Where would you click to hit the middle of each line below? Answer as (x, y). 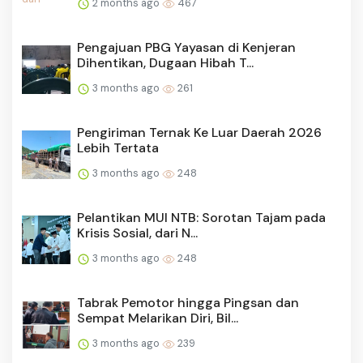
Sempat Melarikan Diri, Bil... (158, 318)
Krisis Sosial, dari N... (137, 233)
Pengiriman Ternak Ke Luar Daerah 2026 (199, 133)
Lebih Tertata (118, 148)
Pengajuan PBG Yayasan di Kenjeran (186, 48)
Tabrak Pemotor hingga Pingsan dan (188, 303)
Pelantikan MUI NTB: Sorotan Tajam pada (201, 218)
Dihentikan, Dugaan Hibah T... (165, 63)
